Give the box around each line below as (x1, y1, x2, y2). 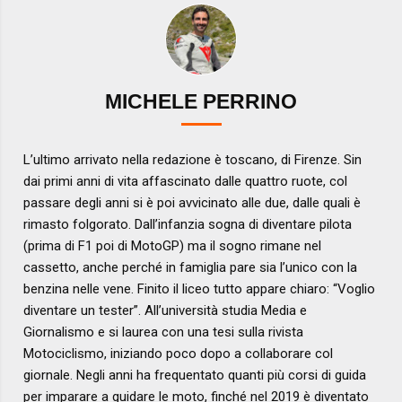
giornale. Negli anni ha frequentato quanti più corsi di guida (23, 367, 367, 384)
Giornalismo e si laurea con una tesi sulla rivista (23, 324, 304, 341)
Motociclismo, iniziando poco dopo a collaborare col (23, 345, 334, 363)
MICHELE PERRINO (105, 91, 297, 114)
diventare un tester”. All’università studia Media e (23, 302, 308, 319)
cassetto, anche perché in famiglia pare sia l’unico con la (23, 259, 358, 276)
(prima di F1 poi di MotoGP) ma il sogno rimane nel (23, 238, 322, 255)
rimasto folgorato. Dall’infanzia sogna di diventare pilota (23, 216, 353, 233)
